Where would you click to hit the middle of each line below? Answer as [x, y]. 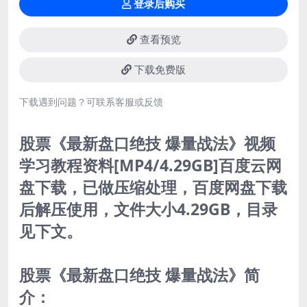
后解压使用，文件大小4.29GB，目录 [148, 209]
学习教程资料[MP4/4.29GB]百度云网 [150, 165]
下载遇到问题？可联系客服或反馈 [91, 102]
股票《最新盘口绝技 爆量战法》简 [139, 275]
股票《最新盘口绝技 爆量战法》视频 [147, 144]
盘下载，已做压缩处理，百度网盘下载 [153, 187]
